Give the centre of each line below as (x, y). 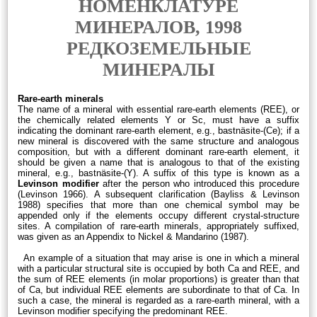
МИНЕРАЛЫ (158, 70)
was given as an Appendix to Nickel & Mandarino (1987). (133, 237)
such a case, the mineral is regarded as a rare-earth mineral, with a (158, 300)
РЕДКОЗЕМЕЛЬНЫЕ (158, 48)
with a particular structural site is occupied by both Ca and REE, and (158, 269)
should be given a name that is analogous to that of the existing (158, 162)
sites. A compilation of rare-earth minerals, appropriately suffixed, (158, 226)
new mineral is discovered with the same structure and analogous (158, 141)
